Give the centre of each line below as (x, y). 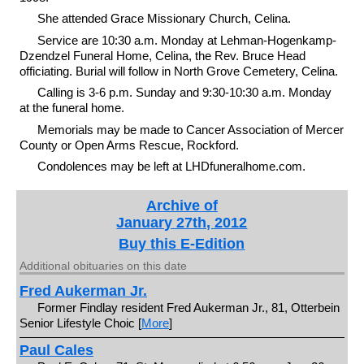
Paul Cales (56, 350)
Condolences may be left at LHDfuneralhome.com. (172, 166)
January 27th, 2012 (182, 223)
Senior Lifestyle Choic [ (80, 323)
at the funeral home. (71, 108)
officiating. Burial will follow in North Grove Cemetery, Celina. (178, 71)
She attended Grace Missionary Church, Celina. (165, 18)
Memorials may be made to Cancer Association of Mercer (191, 129)
